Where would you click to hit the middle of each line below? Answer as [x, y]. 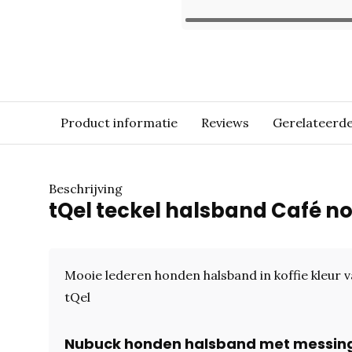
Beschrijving [86, 189]
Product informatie [119, 123]
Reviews [225, 123]
